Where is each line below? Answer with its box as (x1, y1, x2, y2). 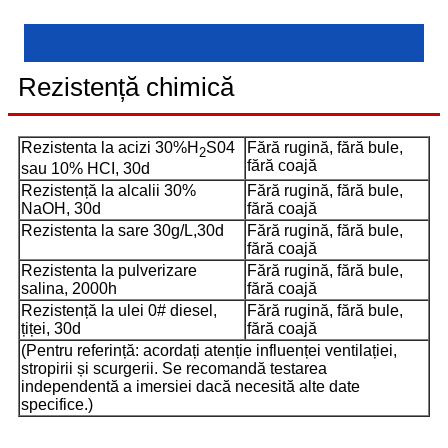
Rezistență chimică (18, 71, 234, 102)
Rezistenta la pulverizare (21, 261, 197, 279)
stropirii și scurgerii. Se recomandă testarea (21, 359, 327, 377)
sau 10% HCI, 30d (21, 160, 150, 178)
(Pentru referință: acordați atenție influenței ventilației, (21, 341, 397, 359)
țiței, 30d (21, 319, 81, 337)
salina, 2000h (21, 279, 117, 297)
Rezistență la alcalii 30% (21, 181, 196, 199)
